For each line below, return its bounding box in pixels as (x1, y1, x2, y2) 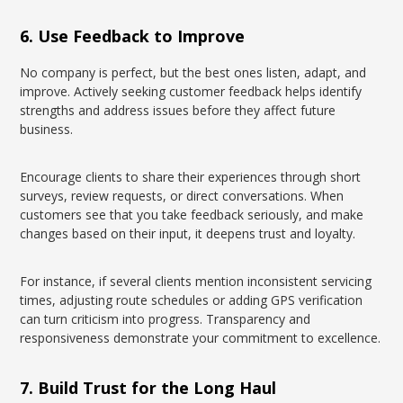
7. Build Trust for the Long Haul (20, 377, 277, 399)
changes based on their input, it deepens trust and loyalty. (20, 225, 356, 242)
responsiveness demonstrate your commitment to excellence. (20, 329, 381, 346)
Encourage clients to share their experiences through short (20, 168, 362, 185)
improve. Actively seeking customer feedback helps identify (20, 83, 363, 100)
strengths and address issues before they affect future (20, 102, 336, 119)
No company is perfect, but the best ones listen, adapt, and (20, 64, 367, 81)
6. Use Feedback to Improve (20, 25, 246, 47)
